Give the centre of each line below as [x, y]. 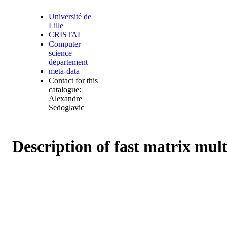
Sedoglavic [67, 108]
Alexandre [66, 99]
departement [68, 62]
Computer [65, 44]
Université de [70, 16]
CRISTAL [66, 35]
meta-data [64, 71]
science [61, 53]
